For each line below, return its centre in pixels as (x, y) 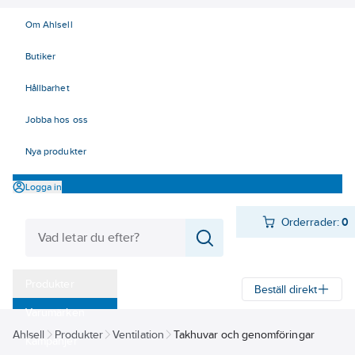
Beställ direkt (286, 289)
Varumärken (55, 312)
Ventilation (138, 334)
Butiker (41, 56)
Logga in (44, 187)
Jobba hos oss (57, 120)
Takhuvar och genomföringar (244, 334)
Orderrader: (310, 222)
